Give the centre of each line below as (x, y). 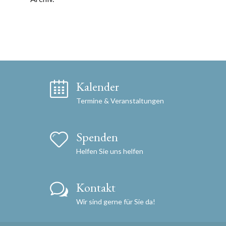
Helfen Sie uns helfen (109, 151)
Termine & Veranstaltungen (120, 101)
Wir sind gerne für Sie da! (116, 202)
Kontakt (96, 187)
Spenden (97, 137)
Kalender (97, 87)
